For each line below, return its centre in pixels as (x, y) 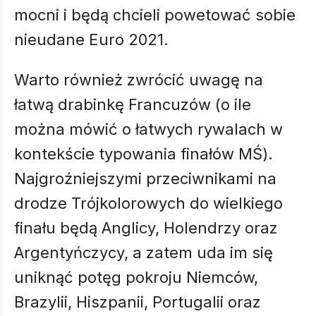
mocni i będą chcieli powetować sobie (155, 15)
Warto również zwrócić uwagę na (139, 80)
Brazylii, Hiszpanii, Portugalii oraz (138, 302)
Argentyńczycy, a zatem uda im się (144, 253)
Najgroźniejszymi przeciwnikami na (145, 178)
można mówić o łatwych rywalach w (148, 129)
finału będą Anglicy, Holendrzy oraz (146, 228)
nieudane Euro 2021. (93, 39)
